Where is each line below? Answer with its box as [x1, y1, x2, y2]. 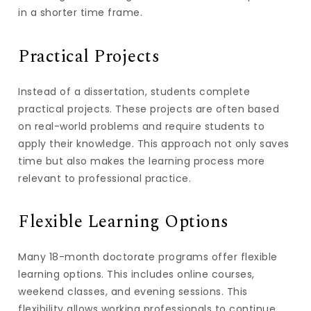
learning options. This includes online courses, [18, 267, 255, 281]
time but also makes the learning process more [18, 153, 265, 168]
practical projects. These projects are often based [18, 101, 280, 116]
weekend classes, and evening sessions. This [18, 285, 248, 299]
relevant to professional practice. [18, 171, 192, 185]
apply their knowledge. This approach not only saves [18, 136, 289, 151]
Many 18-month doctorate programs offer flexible [18, 250, 278, 264]
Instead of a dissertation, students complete [18, 84, 251, 99]
